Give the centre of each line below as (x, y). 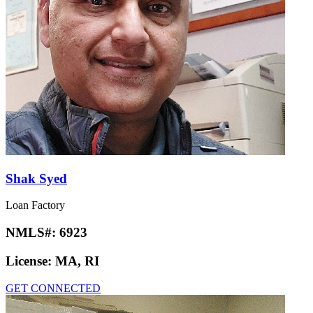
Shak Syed (36, 178)
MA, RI (77, 261)
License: (30, 261)
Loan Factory (35, 205)
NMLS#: (32, 233)
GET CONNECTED (53, 288)
